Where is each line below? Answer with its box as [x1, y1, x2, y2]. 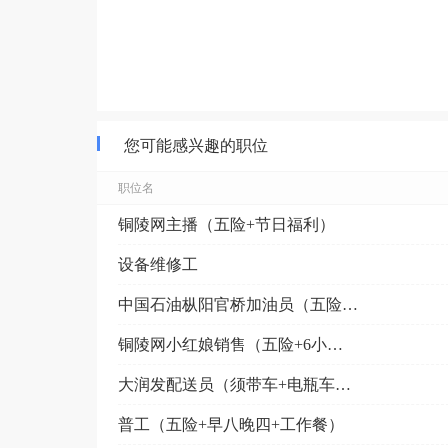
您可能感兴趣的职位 [124, 137, 268, 154]
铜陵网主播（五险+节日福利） [118, 215, 335, 233]
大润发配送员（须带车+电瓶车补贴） [335, 375, 351, 393]
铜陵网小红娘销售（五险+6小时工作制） [327, 335, 343, 353]
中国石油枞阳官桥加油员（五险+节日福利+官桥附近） [342, 295, 358, 313]
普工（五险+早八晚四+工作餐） [118, 415, 344, 433]
